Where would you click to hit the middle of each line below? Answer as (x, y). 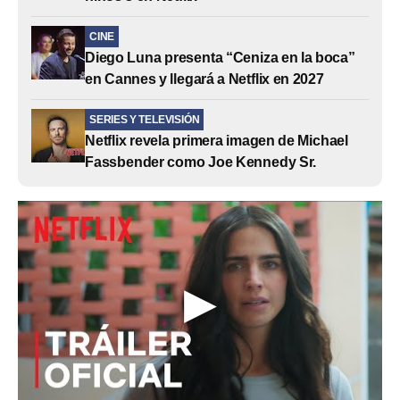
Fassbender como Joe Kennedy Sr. (201, 162)
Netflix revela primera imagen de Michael (217, 140)
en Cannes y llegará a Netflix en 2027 (204, 79)
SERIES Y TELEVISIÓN (145, 119)
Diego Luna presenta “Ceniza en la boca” (220, 57)
